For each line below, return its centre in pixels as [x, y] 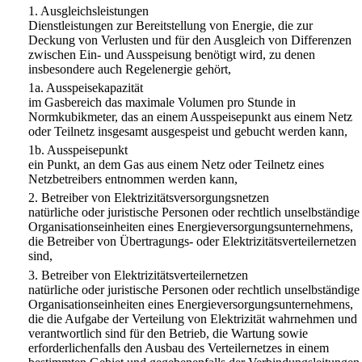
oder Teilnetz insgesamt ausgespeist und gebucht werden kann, [188, 131]
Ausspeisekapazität [95, 87]
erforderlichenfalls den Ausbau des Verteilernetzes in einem [179, 347]
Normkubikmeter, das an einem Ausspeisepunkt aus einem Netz [190, 116]
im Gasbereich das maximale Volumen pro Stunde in [162, 102]
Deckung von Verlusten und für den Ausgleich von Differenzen [190, 40]
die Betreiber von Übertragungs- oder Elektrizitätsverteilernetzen [192, 242]
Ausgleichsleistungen [95, 11]
